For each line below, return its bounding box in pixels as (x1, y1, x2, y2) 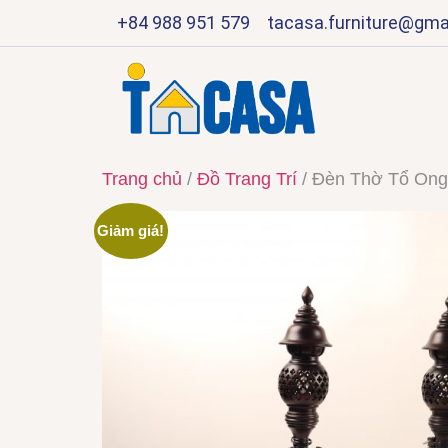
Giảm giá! (97, 222, 165, 240)
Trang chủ (102, 169, 182, 190)
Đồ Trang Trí (197, 169, 297, 190)
